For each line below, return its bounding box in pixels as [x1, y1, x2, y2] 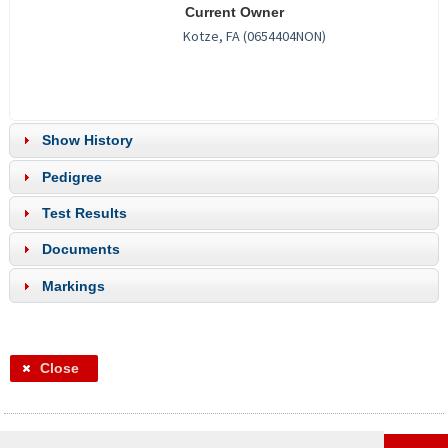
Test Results [41, 205, 127, 222]
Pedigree [41, 168, 102, 185]
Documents [41, 241, 120, 258]
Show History [41, 132, 133, 149]
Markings [41, 277, 105, 294]
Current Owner [184, 5, 284, 21]
